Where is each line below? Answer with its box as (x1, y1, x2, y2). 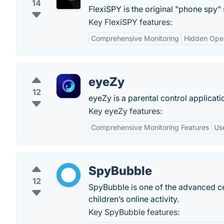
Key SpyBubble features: (88, 207, 179, 217)
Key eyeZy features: (88, 106, 162, 116)
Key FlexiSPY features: (88, 17, 172, 27)
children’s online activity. (88, 194, 179, 204)
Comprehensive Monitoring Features (91, 123, 209, 131)
